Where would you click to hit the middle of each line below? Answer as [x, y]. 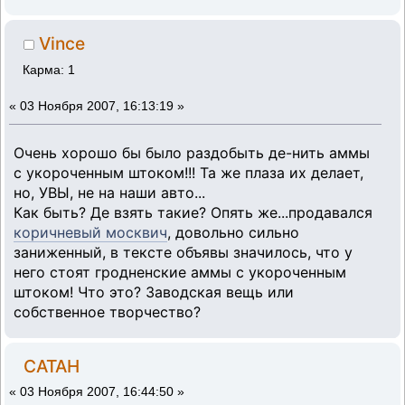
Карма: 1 [49, 70]
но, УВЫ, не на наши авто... [109, 193]
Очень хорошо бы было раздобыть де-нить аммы [192, 153]
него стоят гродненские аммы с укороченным [180, 273]
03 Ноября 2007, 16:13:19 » [102, 106]
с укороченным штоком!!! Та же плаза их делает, [188, 173]
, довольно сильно [233, 233]
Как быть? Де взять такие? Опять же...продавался [193, 213]
